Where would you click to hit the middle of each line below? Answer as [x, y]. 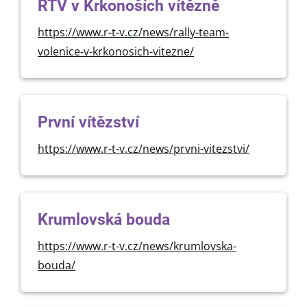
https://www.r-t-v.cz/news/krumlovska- [137, 246]
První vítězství [88, 122]
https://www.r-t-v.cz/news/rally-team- [133, 32]
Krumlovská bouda [104, 220]
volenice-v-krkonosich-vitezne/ [116, 51]
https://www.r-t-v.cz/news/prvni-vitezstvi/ [144, 149]
